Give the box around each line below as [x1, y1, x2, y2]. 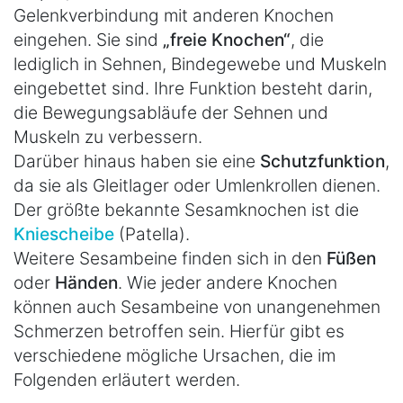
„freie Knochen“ [163, 28, 291, 50]
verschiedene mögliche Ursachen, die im [13, 344, 336, 366]
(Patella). [114, 222, 190, 245]
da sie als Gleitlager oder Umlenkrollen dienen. [13, 174, 381, 196]
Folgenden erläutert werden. [13, 368, 240, 390]
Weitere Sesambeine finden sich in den [13, 246, 327, 269]
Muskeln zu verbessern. [13, 125, 202, 148]
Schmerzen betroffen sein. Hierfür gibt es [13, 319, 345, 342]
